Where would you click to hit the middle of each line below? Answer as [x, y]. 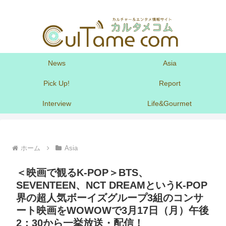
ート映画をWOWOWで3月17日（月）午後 [112, 211]
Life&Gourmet [169, 104]
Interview [56, 104]
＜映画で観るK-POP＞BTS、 [82, 173]
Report [169, 83]
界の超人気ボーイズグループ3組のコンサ [110, 198]
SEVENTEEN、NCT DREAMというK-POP [112, 185]
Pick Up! [56, 83]
